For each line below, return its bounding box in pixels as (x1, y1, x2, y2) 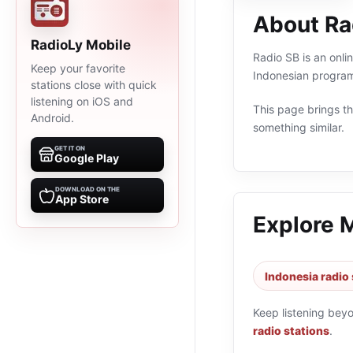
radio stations (253, 324, 329, 337)
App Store (55, 192, 109, 206)
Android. (31, 111, 74, 124)
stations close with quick (31, 78, 157, 91)
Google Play (54, 151, 119, 165)
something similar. (253, 121, 344, 134)
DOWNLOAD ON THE (55, 185, 120, 193)
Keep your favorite (31, 61, 125, 75)
